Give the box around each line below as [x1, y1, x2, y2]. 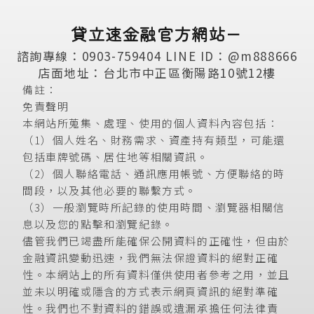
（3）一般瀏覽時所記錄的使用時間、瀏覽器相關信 [22, 199, 285, 214]
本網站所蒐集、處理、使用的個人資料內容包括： [22, 115, 279, 130]
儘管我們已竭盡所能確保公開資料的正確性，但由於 [22, 233, 290, 248]
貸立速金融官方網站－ [71, 21, 244, 46]
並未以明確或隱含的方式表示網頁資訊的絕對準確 [22, 283, 279, 299]
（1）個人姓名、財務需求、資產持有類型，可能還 [22, 132, 285, 147]
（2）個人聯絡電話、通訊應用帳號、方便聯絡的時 [22, 165, 285, 181]
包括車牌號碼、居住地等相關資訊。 [22, 149, 209, 164]
